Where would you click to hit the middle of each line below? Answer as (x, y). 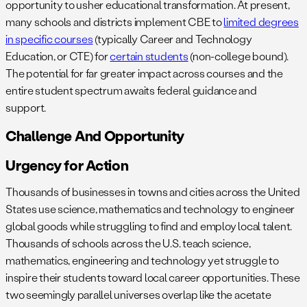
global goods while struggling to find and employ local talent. (149, 226)
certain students (149, 56)
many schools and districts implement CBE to (115, 21)
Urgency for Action (67, 165)
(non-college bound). (238, 56)
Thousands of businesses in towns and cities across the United (153, 192)
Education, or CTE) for (58, 56)
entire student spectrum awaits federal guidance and (131, 90)
